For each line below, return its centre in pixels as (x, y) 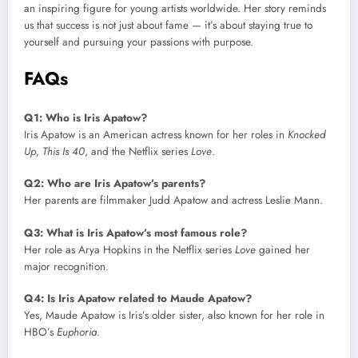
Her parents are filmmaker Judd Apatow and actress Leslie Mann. (173, 201)
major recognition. (66, 266)
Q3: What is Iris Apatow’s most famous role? (135, 233)
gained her (283, 249)
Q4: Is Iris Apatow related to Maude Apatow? (138, 298)
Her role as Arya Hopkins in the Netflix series (129, 249)
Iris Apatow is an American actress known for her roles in (156, 135)
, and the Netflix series (138, 152)
